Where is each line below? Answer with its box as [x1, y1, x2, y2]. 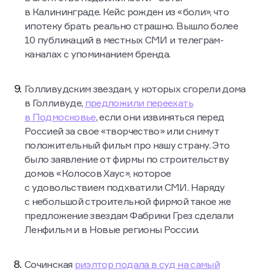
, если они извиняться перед [95, 111, 224, 123]
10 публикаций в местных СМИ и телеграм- [24, 34, 224, 46]
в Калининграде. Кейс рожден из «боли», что [24, 6, 229, 18]
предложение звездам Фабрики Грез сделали [24, 209, 234, 221]
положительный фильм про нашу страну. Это [24, 139, 230, 151]
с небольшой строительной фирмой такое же [24, 195, 231, 207]
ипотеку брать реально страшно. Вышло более [24, 20, 239, 32]
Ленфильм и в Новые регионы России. [24, 223, 199, 235]
